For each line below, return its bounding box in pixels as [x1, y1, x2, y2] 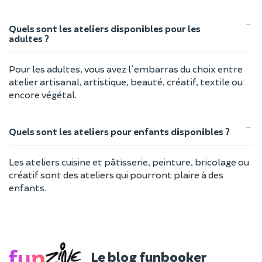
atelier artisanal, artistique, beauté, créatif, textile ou [9, 76, 243, 88]
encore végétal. [9, 89, 77, 101]
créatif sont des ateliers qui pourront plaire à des [9, 169, 223, 181]
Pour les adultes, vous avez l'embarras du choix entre [9, 63, 243, 75]
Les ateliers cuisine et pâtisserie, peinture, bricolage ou [9, 156, 249, 168]
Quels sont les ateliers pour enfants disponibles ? [9, 126, 230, 137]
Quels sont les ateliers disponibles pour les [9, 23, 201, 35]
